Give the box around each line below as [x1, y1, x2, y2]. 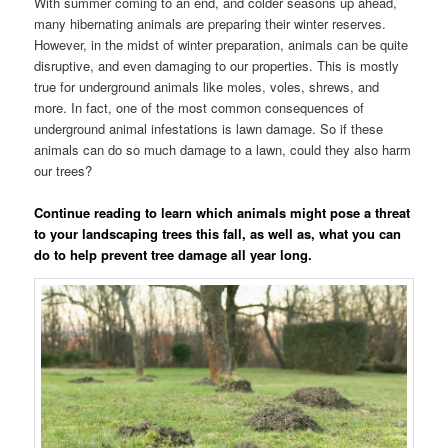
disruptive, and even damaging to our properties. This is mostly [34, 55, 400, 75]
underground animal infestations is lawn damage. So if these [34, 118, 384, 138]
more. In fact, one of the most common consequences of [34, 97, 365, 117]
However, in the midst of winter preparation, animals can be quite [34, 34, 409, 54]
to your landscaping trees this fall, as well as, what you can [34, 224, 402, 243]
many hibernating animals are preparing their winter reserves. [34, 13, 387, 33]
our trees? [34, 160, 93, 180]
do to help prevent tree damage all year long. [34, 245, 313, 264]
